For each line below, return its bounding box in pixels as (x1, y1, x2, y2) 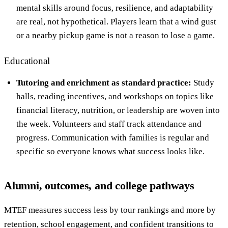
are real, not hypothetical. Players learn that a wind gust (16, 16, 216, 26)
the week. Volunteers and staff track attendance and (16, 119, 202, 129)
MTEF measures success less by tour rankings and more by (4, 205, 216, 215)
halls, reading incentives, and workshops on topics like (16, 91, 214, 101)
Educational (4, 55, 50, 66)
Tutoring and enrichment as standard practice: (16, 77, 191, 88)
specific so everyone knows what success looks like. (16, 146, 205, 156)
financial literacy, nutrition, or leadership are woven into (16, 105, 220, 115)
